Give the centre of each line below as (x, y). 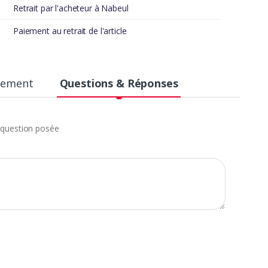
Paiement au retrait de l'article (70, 31)
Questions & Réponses (119, 83)
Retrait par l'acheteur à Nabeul (71, 8)
